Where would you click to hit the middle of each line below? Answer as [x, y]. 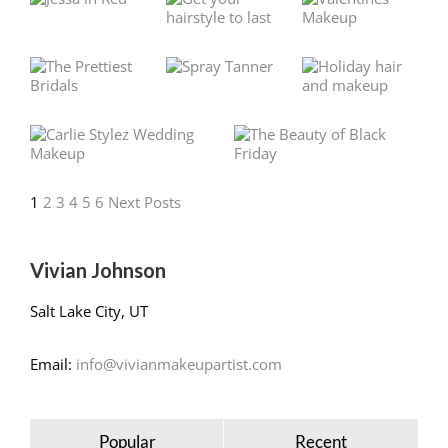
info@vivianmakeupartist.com [179, 363]
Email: [53, 363]
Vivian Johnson [98, 269]
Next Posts [144, 201]
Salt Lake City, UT [89, 310]
